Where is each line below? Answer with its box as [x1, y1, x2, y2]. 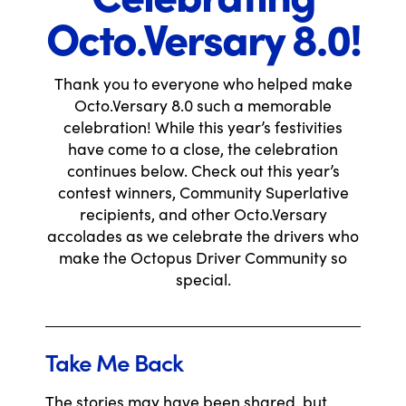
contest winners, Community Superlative [57, 181, 349, 203]
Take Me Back [45, 345, 183, 378]
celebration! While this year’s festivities [63, 116, 343, 138]
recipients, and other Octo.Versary [79, 203, 327, 225]
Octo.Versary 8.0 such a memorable [74, 94, 332, 116]
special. [175, 268, 231, 290]
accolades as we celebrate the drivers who [47, 225, 359, 246]
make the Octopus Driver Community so [59, 246, 347, 268]
